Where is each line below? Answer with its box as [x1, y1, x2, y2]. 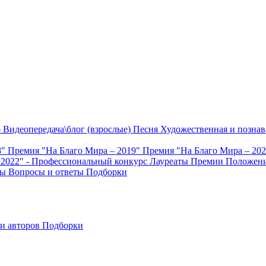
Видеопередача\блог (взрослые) [3, 124, 133, 134]
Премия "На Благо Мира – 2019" [8, 145, 142, 156]
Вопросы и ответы [8, 167, 86, 177]
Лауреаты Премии [150, 156, 226, 166]
